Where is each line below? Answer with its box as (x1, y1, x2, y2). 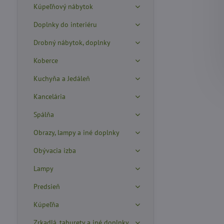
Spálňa (33, 110, 54, 119)
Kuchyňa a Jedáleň (33, 74, 90, 83)
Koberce (33, 56, 58, 65)
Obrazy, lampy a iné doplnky (33, 128, 119, 137)
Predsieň (33, 182, 60, 191)
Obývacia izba (33, 146, 76, 155)
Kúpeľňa (33, 200, 59, 209)
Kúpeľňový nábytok (33, 2, 93, 11)
